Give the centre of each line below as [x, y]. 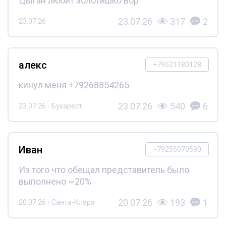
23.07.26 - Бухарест [50, 106]
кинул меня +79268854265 [74, 85]
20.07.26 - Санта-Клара [56, 202]
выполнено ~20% [55, 181]
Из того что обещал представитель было [104, 169]
